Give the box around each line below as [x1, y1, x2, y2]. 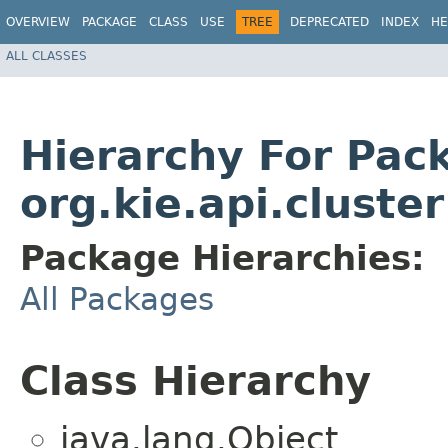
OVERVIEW [6, 15, 70, 29]
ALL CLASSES [6, 48, 87, 63]
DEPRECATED [290, 15, 369, 29]
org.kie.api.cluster [20, 180, 444, 229]
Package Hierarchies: [20, 238, 425, 279]
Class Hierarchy [20, 358, 371, 405]
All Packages [20, 281, 214, 318]
